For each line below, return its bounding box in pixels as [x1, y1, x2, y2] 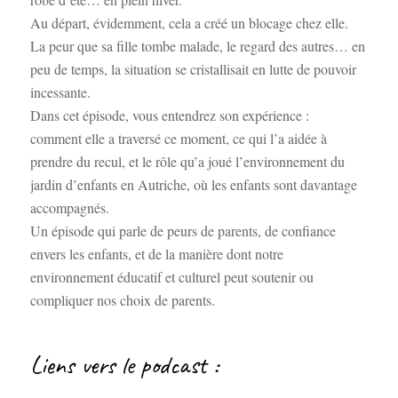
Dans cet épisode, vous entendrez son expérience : [29, 106, 309, 125]
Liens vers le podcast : [29, 347, 219, 381]
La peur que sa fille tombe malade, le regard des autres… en [29, 36, 365, 56]
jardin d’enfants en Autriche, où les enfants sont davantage [29, 175, 357, 195]
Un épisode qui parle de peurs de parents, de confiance [29, 221, 336, 241]
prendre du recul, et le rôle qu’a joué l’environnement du [29, 152, 345, 171]
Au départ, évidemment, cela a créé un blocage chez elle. [29, 13, 348, 33]
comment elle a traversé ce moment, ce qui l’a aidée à [29, 129, 327, 148]
